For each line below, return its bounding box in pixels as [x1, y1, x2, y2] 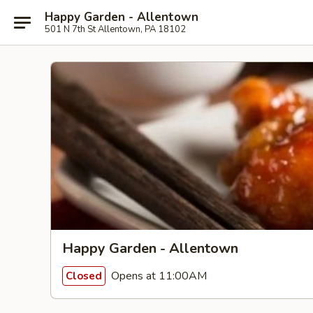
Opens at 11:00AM [108, 268, 207, 284]
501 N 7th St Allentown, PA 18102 [45, 22, 186, 36]
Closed [66, 268, 102, 283]
